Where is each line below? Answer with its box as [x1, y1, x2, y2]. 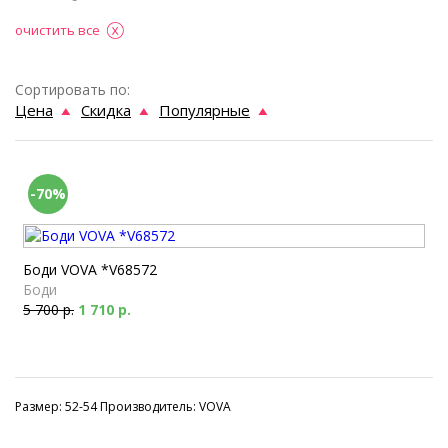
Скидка [81, 100, 131, 120]
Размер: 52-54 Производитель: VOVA [15, 398, 231, 415]
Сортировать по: [15, 80, 130, 99]
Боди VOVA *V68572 [23, 260, 157, 279]
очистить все [15, 21, 100, 39]
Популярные [159, 100, 250, 120]
